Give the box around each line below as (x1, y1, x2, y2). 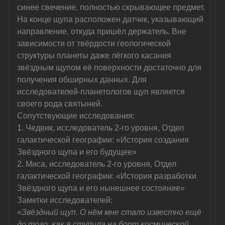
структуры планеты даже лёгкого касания (17, 51, 174, 60)
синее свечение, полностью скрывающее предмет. (17, 3, 207, 12)
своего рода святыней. (17, 99, 103, 108)
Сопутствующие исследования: (17, 111, 135, 120)
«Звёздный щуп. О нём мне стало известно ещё (17, 207, 204, 216)
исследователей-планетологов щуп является (17, 87, 187, 96)
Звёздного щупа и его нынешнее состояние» (17, 183, 185, 192)
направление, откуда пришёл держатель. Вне (17, 27, 189, 36)
